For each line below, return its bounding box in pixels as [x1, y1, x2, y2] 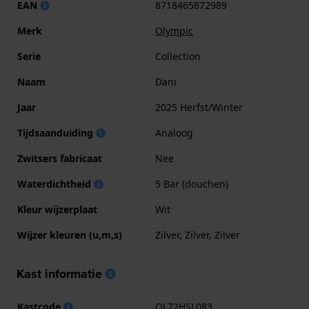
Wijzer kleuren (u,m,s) [17, 228, 122, 242]
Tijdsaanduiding [17, 126, 96, 140]
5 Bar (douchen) [155, 177, 228, 191]
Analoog [155, 126, 193, 140]
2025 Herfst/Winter [155, 101, 243, 114]
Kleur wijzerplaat [17, 203, 97, 217]
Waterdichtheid [17, 177, 94, 191]
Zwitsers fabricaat [17, 152, 102, 166]
